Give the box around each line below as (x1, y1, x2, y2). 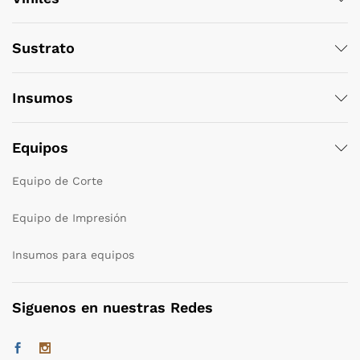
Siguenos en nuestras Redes (12, 299, 213, 317)
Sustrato (12, 39, 75, 56)
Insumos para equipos (12, 247, 134, 261)
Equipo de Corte (12, 174, 103, 187)
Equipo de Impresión (12, 211, 127, 224)
